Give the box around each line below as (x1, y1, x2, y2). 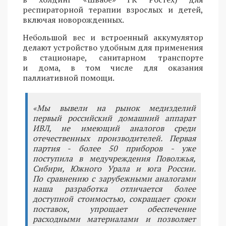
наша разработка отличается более (33, 183, 196, 195)
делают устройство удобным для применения (23, 42, 203, 53)
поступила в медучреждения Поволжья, (33, 153, 196, 164)
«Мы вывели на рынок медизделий (33, 102, 196, 114)
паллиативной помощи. (23, 72, 116, 84)
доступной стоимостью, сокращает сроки (33, 193, 196, 205)
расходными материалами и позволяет (33, 213, 196, 225)
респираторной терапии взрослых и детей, (23, 4, 203, 16)
